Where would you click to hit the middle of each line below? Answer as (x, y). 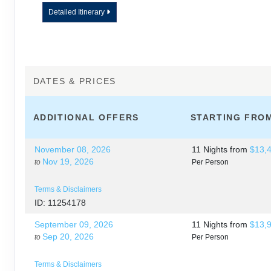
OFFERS (119, 118)
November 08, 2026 (73, 150)
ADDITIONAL (66, 118)
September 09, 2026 (74, 225)
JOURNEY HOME (129, 38)
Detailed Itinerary (77, 12)
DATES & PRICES (75, 81)
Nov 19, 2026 (68, 162)
